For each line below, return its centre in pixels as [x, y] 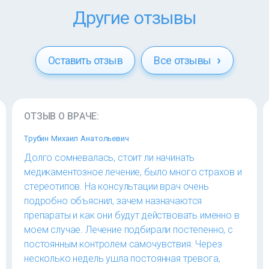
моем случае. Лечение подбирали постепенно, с [128, 230]
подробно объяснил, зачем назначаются [113, 201]
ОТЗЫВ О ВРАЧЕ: [62, 116]
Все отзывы [184, 61]
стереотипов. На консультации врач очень [116, 187]
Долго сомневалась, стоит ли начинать [110, 158]
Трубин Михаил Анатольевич [77, 139]
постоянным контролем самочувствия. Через [123, 244]
